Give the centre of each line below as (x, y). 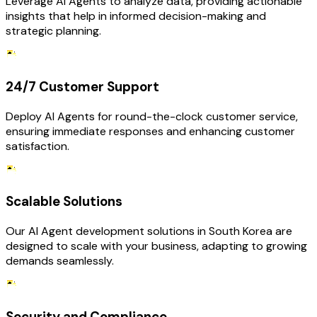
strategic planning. (53, 31)
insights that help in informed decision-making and (136, 16)
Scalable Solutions (64, 202)
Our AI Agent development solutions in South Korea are (149, 231)
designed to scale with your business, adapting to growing (156, 246)
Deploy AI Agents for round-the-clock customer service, (152, 116)
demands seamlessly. (60, 261)
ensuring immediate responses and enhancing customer (150, 131)
